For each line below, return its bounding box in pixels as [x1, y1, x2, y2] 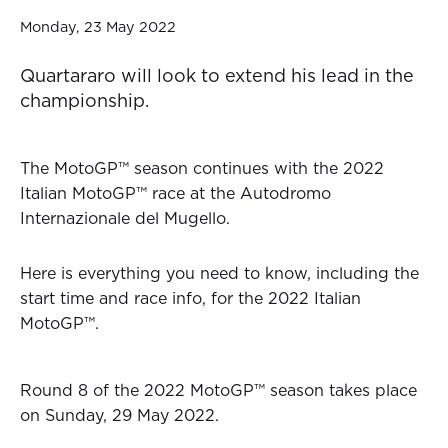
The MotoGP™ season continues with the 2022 [20, 161, 384, 178]
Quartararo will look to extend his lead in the [20, 68, 414, 87]
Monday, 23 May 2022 [20, 20, 176, 36]
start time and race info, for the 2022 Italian [20, 291, 361, 308]
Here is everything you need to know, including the [20, 266, 419, 283]
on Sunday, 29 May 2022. [20, 408, 219, 425]
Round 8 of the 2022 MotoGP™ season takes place [20, 383, 417, 400]
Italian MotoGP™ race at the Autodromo [20, 186, 331, 203]
